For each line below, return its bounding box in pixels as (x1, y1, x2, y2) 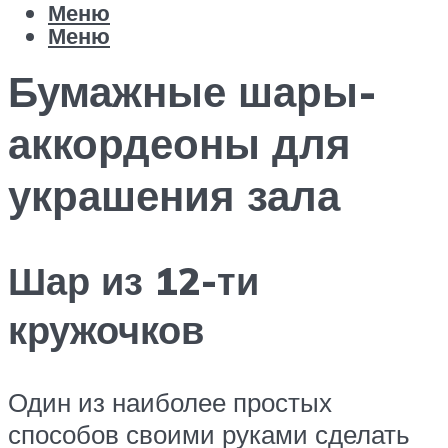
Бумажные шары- (8, 65, 377, 118)
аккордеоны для (8, 117, 351, 170)
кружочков (8, 304, 204, 354)
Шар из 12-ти (8, 255, 259, 305)
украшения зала (8, 169, 340, 222)
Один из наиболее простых (8, 385, 332, 418)
